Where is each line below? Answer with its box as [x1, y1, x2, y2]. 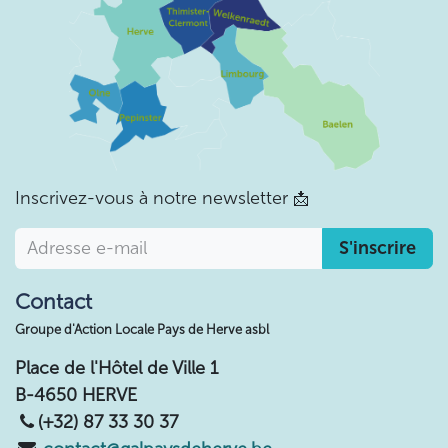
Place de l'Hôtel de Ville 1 [15, 356, 219, 379]
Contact [15, 288, 92, 314]
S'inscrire [339, 236, 416, 259]
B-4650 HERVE [15, 383, 137, 406]
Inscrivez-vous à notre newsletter [15, 186, 293, 209]
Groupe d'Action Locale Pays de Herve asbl [15, 321, 269, 337]
